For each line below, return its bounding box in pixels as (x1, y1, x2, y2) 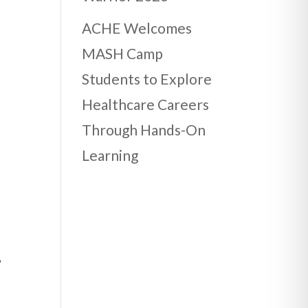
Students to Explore (82, 70, 212, 88)
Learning (82, 146, 139, 164)
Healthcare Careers (82, 96, 210, 113)
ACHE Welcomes (82, 19, 192, 37)
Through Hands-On (82, 121, 206, 139)
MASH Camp (82, 45, 164, 63)
